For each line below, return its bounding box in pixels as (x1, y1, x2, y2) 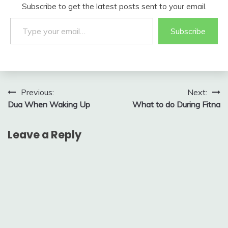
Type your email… (10, 12, 34, 22)
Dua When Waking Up (8, 99, 90, 109)
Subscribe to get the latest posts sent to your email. (21, 2, 207, 11)
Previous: (21, 87, 54, 97)
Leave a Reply (8, 127, 81, 142)
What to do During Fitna (132, 99, 220, 109)
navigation (7, 104, 77, 121)
